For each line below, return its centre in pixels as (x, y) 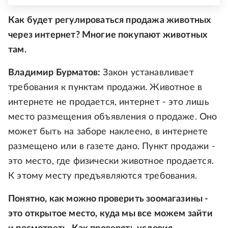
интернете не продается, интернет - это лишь (109, 103)
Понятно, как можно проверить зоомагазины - (108, 199)
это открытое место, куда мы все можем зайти (110, 214)
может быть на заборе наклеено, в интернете (108, 132)
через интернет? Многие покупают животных (108, 35)
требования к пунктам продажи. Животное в (105, 88)
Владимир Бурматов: (54, 73)
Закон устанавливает (147, 73)
